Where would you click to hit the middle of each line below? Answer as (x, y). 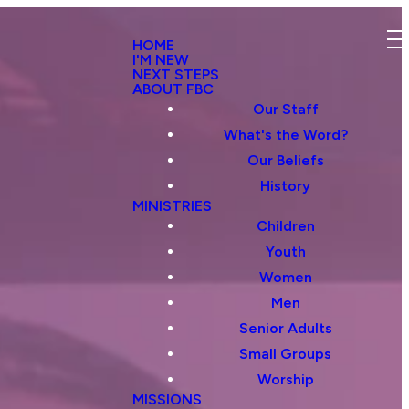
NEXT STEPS (176, 74)
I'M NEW (161, 60)
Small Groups (285, 354)
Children (285, 226)
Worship (285, 379)
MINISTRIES (172, 206)
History (285, 186)
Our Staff (285, 109)
